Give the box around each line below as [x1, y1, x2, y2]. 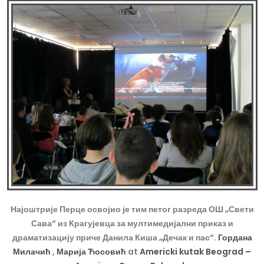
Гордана [217, 232, 252, 244]
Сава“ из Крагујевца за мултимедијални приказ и [31, 217, 233, 230]
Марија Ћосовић [57, 246, 128, 258]
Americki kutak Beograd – [140, 246, 251, 258]
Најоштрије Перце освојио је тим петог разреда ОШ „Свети [10, 203, 254, 216]
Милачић [13, 246, 52, 258]
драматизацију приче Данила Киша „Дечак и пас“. [12, 232, 218, 244]
